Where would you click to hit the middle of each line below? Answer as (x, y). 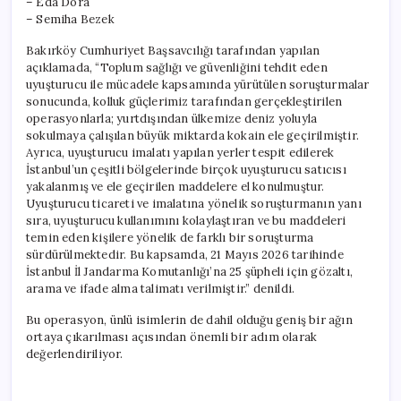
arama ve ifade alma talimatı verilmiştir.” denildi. (161, 288)
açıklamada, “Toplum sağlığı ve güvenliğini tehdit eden (177, 67)
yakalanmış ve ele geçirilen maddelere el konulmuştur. (175, 186)
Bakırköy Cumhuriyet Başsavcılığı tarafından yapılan (173, 50)
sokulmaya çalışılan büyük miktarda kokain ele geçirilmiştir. (192, 135)
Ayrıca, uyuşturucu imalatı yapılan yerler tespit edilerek (180, 152)
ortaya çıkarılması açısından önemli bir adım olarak (172, 337)
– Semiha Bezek (70, 19)
